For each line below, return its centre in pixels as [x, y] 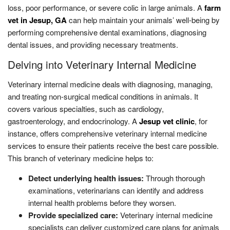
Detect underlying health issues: [87, 178]
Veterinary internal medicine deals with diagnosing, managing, [110, 84]
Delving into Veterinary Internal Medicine [102, 64]
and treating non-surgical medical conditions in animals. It [103, 96]
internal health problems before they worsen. [102, 202]
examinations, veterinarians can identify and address [116, 190]
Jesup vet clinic [167, 121]
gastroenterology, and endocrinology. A [73, 121]
